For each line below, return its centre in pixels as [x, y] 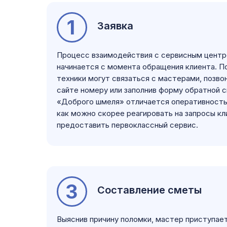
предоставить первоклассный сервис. [127, 125]
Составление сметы [149, 190]
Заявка [115, 26]
